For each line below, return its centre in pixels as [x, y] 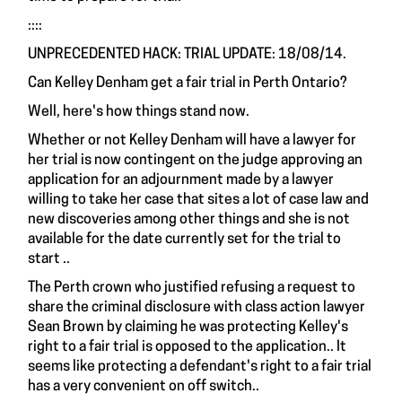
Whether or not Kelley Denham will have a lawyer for [192, 141]
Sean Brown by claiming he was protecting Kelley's [188, 328]
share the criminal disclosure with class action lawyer [197, 308]
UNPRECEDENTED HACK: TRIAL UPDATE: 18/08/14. [187, 55]
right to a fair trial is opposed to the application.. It [187, 347]
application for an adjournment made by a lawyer [181, 180]
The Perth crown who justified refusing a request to [192, 288]
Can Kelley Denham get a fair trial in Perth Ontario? [188, 83]
